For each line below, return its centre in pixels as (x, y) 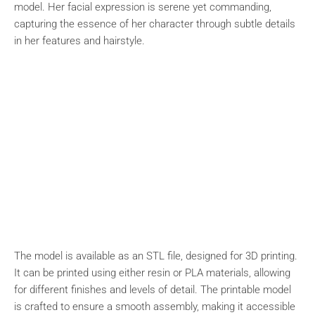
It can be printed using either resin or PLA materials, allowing (152, 273)
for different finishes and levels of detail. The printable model (153, 290)
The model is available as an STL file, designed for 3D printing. (156, 256)
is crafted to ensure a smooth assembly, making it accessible (155, 307)
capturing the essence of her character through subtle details (155, 24)
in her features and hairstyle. (79, 41)
